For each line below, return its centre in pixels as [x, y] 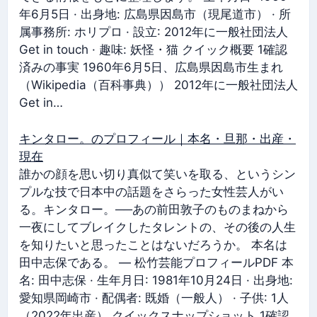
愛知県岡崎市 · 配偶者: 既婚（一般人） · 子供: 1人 [154, 298]
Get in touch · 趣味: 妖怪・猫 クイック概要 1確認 [153, 50]
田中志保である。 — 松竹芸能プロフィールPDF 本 [156, 262]
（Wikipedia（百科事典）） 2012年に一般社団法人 [158, 85]
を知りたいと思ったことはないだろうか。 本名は [153, 244]
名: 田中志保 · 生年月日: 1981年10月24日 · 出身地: [156, 280]
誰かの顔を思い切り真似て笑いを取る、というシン [157, 174]
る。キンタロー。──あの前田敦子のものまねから [154, 209]
